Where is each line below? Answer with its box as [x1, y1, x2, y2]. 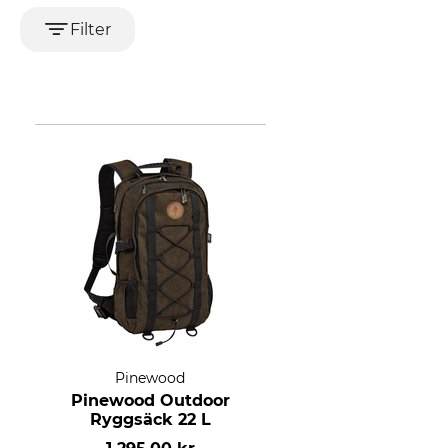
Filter [69, 19, 111, 39]
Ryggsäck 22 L [89, 409, 211, 429]
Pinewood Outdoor [70, 390, 230, 410]
